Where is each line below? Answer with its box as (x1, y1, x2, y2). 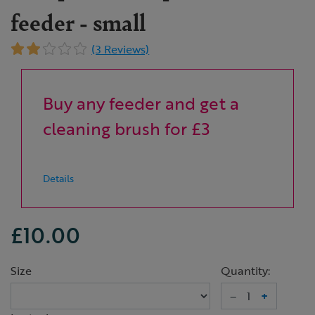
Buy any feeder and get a (43, 91, 239, 115)
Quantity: (220, 262, 270, 279)
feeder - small (11, 5, 146, 38)
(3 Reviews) (91, 41, 150, 58)
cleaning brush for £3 (43, 116, 210, 141)
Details (43, 171, 74, 186)
